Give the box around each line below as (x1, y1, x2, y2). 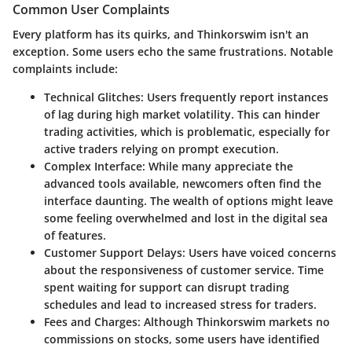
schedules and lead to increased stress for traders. (44, 297, 317, 313)
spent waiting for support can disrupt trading (44, 280, 289, 295)
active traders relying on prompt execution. (44, 141, 279, 157)
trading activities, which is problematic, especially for (44, 124, 330, 140)
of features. (44, 228, 106, 244)
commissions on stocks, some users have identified (44, 332, 320, 347)
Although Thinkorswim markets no (141, 314, 330, 330)
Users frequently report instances (144, 90, 328, 105)
